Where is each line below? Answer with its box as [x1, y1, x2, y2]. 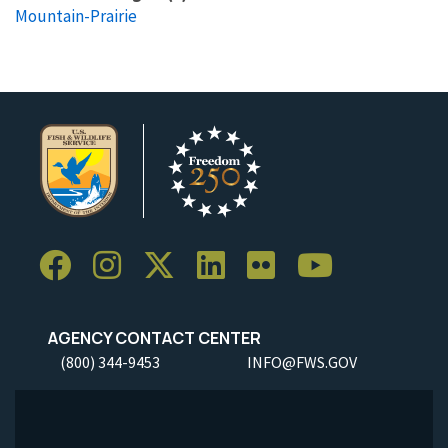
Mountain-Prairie [15, 4, 137, 27]
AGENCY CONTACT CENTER [39, 326, 261, 349]
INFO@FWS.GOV [247, 351, 357, 372]
